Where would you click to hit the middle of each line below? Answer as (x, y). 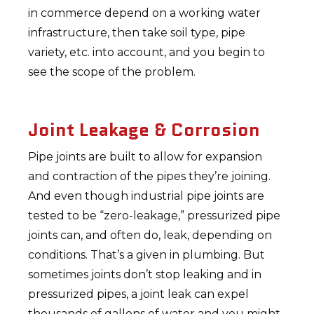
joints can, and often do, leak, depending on (150, 235)
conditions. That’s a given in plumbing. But (147, 255)
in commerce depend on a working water (145, 13)
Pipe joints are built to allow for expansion (145, 157)
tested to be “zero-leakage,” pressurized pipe (155, 216)
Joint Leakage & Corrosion (144, 130)
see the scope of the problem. (112, 72)
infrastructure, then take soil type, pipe (137, 33)
